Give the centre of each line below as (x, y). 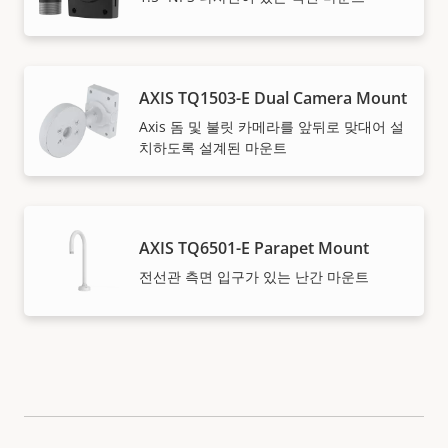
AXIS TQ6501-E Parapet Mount (254, 248)
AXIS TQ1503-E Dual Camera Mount (273, 97)
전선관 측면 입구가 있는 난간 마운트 (254, 277)
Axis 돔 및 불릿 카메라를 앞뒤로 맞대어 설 (271, 126)
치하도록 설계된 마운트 (213, 147)
